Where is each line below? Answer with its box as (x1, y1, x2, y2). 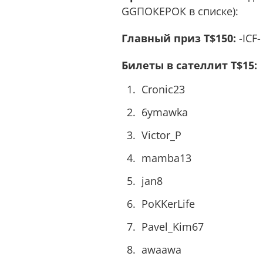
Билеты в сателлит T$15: (122, 58, 260, 73)
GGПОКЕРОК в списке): (122, 4, 238, 19)
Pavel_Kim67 (141, 220, 204, 234)
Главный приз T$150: (122, 31, 236, 46)
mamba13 (141, 151, 191, 166)
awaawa (141, 242, 181, 257)
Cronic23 (141, 82, 185, 97)
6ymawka (141, 105, 188, 120)
